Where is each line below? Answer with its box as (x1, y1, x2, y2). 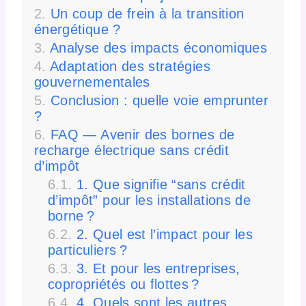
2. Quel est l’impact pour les (76, 227, 253, 242)
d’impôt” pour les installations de (48, 193, 251, 208)
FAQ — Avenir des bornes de (51, 127, 235, 142)
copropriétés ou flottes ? (48, 277, 199, 292)
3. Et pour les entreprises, (76, 261, 240, 276)
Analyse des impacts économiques (50, 40, 267, 55)
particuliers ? (48, 242, 127, 258)
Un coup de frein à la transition (51, 6, 245, 21)
